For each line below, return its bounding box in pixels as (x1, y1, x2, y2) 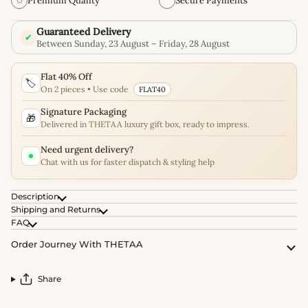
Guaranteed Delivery (36, 25, 131, 38)
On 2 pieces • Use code (41, 84, 131, 95)
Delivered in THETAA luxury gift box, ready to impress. (41, 119, 250, 130)
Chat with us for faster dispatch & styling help (41, 157, 214, 168)
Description (11, 191, 59, 202)
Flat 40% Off (41, 71, 92, 83)
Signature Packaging (41, 106, 126, 118)
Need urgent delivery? (41, 144, 133, 156)
